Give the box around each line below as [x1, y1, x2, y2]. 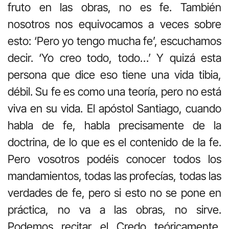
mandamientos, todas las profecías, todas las [8, 169, 221, 183]
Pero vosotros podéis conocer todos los [8, 152, 221, 166]
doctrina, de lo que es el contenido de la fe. [8, 135, 221, 149]
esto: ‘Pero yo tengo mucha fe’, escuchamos [8, 34, 221, 48]
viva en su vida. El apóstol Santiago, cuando [8, 102, 221, 116]
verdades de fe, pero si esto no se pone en [8, 186, 221, 200]
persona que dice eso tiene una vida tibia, [8, 68, 221, 82]
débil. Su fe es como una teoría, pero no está [8, 85, 221, 99]
